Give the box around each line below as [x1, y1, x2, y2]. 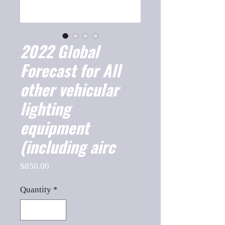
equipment [20, 116, 89, 139]
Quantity [20, 185, 51, 194]
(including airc [20, 135, 115, 158]
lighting [20, 96, 70, 120]
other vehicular [20, 77, 119, 101]
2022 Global [20, 39, 99, 63]
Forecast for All [20, 58, 121, 82]
